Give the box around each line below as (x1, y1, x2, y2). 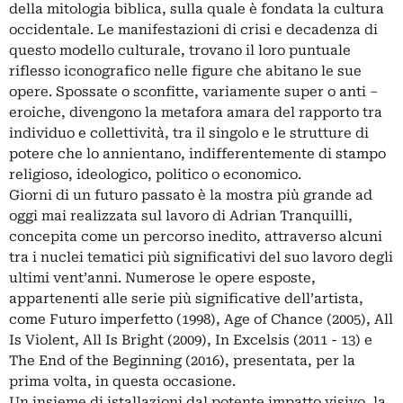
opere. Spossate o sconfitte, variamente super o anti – (9, 83, 378, 100)
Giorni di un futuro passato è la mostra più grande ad (9, 186, 372, 203)
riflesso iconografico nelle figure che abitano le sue (9, 62, 362, 79)
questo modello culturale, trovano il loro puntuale (9, 41, 351, 58)
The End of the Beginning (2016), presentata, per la (9, 352, 355, 369)
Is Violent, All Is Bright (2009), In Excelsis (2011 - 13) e (9, 331, 372, 348)
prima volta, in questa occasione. (9, 372, 236, 390)
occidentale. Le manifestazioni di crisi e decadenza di (9, 21, 378, 38)
